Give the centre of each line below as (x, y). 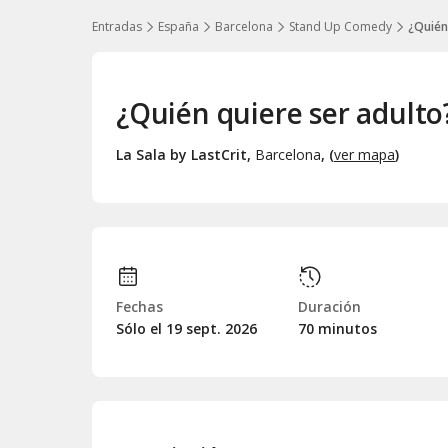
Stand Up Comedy (340, 26)
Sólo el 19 (151, 328)
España (178, 26)
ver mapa (364, 154)
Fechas (139, 306)
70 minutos (337, 328)
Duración (329, 306)
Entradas (117, 26)
